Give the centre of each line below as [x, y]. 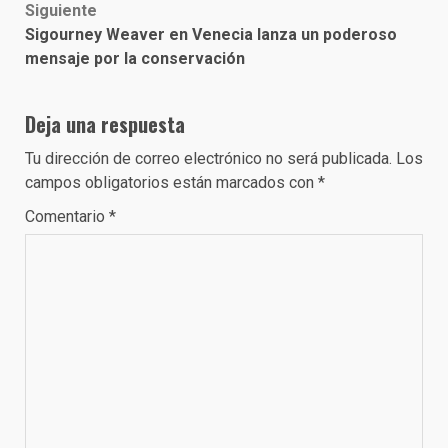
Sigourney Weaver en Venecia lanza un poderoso [211, 35]
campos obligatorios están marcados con [171, 183]
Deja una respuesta [105, 124]
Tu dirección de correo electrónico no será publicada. [208, 159]
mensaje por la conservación [135, 59]
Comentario [67, 217]
